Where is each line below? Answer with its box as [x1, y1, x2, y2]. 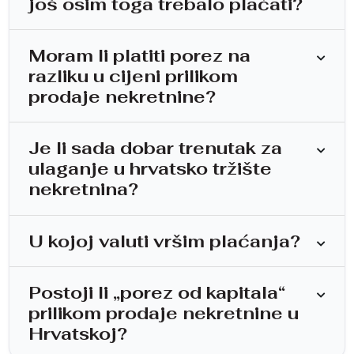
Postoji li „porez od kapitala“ [28, 281, 285, 304]
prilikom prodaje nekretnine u [28, 302, 299, 325]
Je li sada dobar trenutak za [28, 137, 282, 160]
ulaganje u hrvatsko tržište [28, 157, 272, 180]
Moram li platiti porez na [28, 44, 250, 67]
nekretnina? [28, 178, 138, 201]
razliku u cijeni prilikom [28, 65, 238, 88]
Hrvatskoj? [28, 322, 127, 345]
